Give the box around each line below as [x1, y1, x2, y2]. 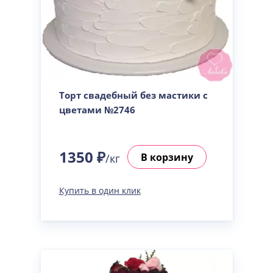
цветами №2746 [58, 104, 135, 116]
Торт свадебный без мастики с [58, 89, 208, 101]
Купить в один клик [58, 185, 141, 196]
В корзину [140, 150, 193, 164]
